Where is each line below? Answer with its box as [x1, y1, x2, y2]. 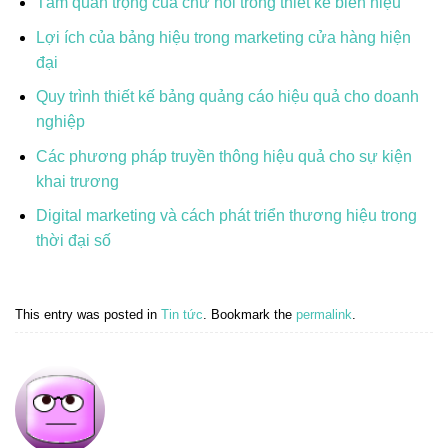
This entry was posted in [15, 306, 161, 322]
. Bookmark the [203, 306, 296, 322]
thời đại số [35, 232, 111, 250]
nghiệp [35, 113, 85, 131]
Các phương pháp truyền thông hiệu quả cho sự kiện [35, 147, 412, 165]
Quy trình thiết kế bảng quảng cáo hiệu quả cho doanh [35, 88, 419, 106]
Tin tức [161, 306, 203, 322]
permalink [296, 306, 352, 322]
